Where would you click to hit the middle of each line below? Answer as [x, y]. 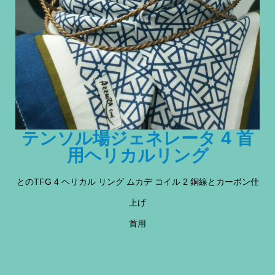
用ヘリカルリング [137, 156]
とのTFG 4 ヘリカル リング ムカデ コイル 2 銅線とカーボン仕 [137, 182]
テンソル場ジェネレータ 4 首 [137, 138]
